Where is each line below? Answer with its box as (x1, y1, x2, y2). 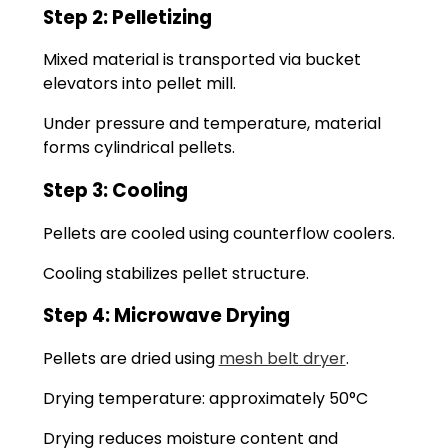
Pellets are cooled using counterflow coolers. (42, 221, 395, 245)
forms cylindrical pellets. (42, 136, 235, 160)
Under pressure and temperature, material (42, 112, 381, 136)
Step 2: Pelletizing (42, 3, 212, 31)
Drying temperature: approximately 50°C (42, 387, 368, 411)
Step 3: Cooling (42, 176, 188, 204)
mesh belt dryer (218, 347, 346, 371)
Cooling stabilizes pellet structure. (42, 261, 309, 285)
